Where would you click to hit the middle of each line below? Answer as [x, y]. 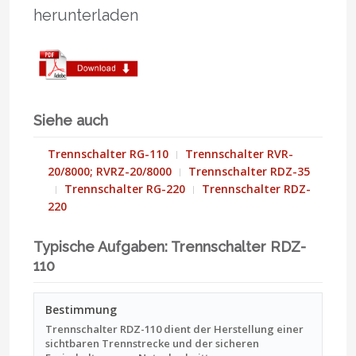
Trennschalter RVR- [239, 153]
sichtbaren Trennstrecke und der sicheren [152, 343]
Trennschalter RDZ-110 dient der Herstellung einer [174, 329]
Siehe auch [71, 120]
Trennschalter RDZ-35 [249, 171]
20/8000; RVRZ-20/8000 [109, 171]
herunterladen [86, 15]
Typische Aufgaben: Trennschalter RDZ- [170, 246]
